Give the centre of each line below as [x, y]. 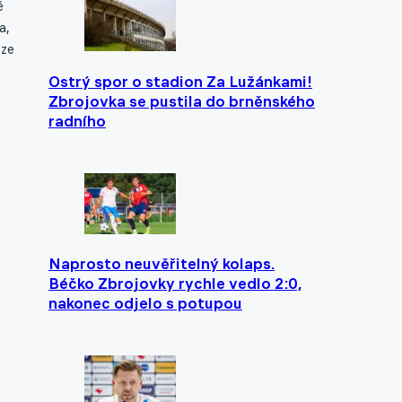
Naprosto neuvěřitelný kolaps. [162, 264]
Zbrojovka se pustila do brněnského [182, 101]
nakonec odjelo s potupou [145, 304]
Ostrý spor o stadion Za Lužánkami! [180, 81]
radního [77, 121]
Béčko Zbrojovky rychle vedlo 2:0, [175, 284]
